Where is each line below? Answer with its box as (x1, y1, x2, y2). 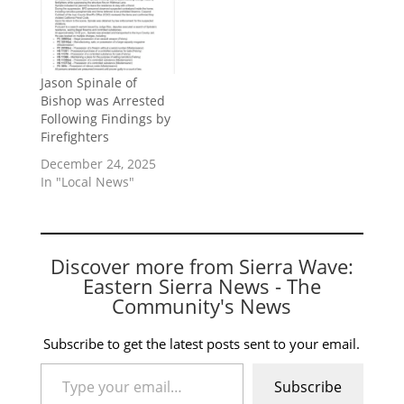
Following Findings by (40, 109, 170, 127)
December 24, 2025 (40, 154, 156, 172)
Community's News (112, 291, 292, 319)
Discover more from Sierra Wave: (50, 252, 353, 280)
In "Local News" (40, 172, 134, 190)
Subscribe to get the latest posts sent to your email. (43, 334, 361, 353)
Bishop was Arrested (40, 91, 165, 109)
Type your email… (39, 353, 83, 371)
